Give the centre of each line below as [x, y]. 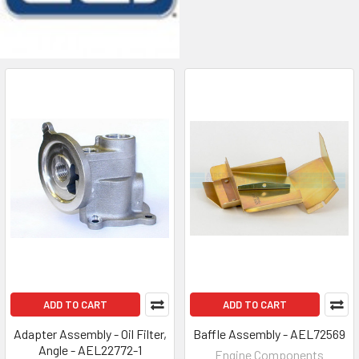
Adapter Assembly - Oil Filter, [90, 333]
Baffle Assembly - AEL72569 [269, 333]
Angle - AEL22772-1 [90, 349]
